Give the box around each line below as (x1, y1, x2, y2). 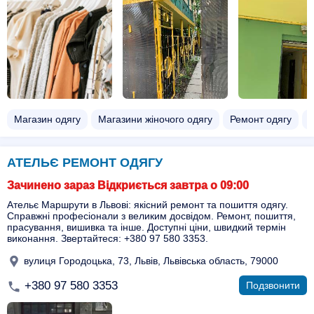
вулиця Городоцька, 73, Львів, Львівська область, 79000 (21, 254, 278, 266)
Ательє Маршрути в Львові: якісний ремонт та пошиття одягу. (7, 199, 288, 210)
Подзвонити (246, 280, 300, 291)
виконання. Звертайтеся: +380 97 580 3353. (7, 233, 208, 244)
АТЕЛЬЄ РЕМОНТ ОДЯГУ (7, 156, 163, 170)
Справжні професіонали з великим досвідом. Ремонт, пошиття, (7, 210, 296, 221)
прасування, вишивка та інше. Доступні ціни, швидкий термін (7, 221, 286, 233)
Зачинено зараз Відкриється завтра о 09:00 (7, 179, 249, 191)
